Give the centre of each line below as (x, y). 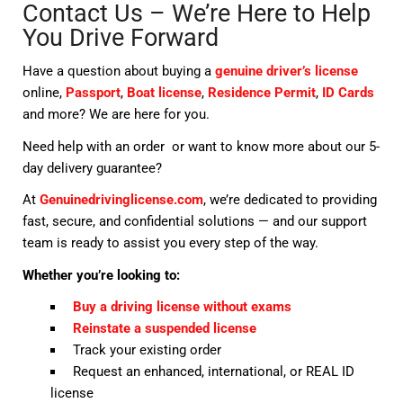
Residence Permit (262, 93)
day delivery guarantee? (94, 168)
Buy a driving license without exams (180, 306)
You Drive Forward (124, 37)
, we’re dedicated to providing (291, 200)
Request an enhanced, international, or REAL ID (211, 371)
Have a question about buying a (119, 72)
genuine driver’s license (287, 72)
